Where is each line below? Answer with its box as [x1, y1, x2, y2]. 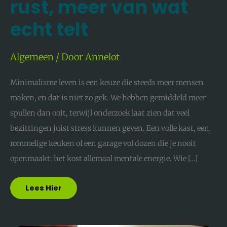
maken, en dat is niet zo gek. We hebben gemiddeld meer [10, 93, 206, 102]
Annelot [85, 51, 120, 63]
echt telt [10, 17, 88, 43]
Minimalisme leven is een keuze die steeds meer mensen [10, 78, 204, 87]
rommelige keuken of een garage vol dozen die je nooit [10, 138, 196, 148]
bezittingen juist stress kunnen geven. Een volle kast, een [10, 123, 209, 133]
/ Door [54, 51, 85, 63]
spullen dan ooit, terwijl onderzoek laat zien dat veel [10, 108, 190, 118]
